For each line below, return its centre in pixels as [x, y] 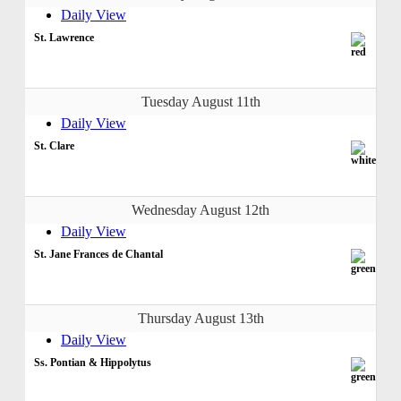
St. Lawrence [64, 37]
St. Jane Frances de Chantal [98, 254]
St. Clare [54, 145]
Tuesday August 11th [200, 101]
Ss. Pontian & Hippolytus [93, 362]
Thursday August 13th [200, 318]
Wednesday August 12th [200, 209]
